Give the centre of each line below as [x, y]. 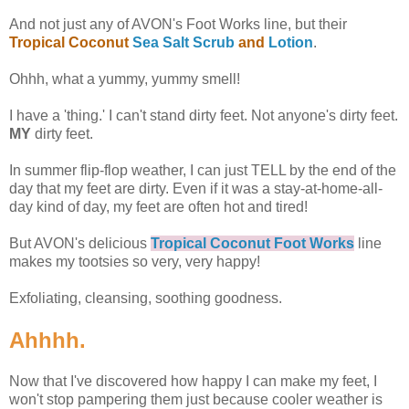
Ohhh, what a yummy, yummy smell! [125, 79]
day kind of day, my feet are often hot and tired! [158, 206]
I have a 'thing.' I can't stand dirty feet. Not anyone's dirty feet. [204, 115]
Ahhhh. [47, 340]
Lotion [291, 42]
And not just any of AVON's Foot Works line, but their [178, 24]
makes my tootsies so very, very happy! [135, 261]
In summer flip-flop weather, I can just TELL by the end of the [203, 170]
